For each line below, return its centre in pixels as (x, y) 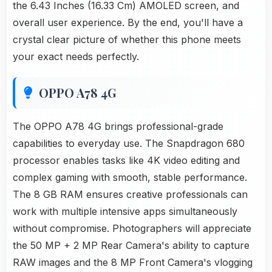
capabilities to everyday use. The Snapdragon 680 (129, 144)
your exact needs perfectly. (76, 57)
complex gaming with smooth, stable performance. (130, 178)
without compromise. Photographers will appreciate (132, 229)
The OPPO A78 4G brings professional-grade (118, 127)
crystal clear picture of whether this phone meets (127, 40)
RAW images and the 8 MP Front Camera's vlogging (133, 263)
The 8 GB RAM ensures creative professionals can (130, 195)
